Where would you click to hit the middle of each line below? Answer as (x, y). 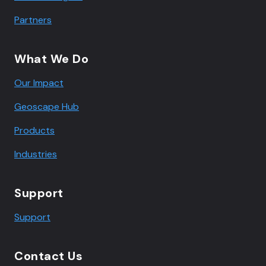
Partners (33, 20)
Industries (36, 154)
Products (34, 130)
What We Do (51, 59)
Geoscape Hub (47, 107)
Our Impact (39, 83)
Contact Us (48, 256)
